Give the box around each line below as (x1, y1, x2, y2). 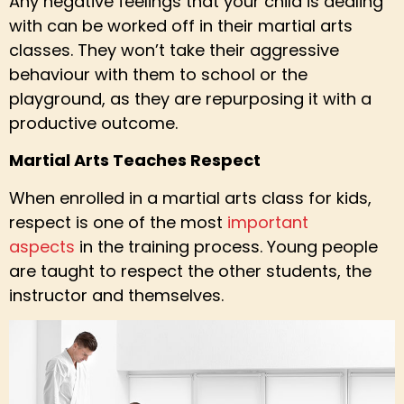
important (227, 210, 308, 234)
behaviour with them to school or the (9, 62, 308, 86)
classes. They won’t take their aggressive (9, 38, 339, 61)
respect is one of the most (9, 210, 227, 234)
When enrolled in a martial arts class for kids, (9, 186, 372, 209)
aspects (9, 234, 75, 258)
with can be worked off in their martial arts (9, 14, 353, 37)
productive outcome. (9, 111, 178, 134)
